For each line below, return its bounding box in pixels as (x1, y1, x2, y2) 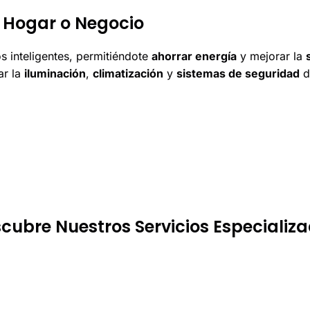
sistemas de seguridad (176, 66, 300, 81)
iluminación (24, 66, 86, 81)
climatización (93, 66, 163, 81)
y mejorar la (237, 49, 306, 64)
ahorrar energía (152, 49, 237, 64)
